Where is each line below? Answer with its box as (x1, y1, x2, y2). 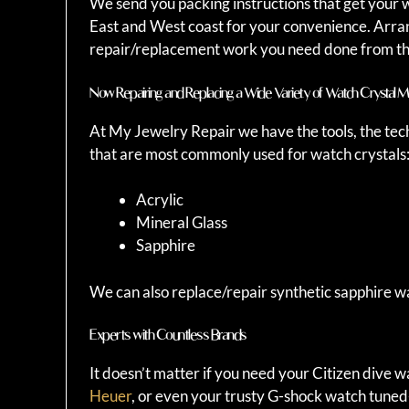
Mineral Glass (136, 213, 227, 233)
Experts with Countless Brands (89, 326, 246, 344)
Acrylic (136, 190, 184, 210)
